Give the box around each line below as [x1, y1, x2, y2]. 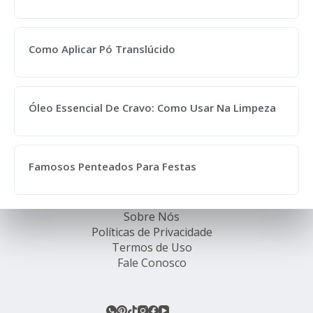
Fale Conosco [117, 255, 187, 270]
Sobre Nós [124, 209, 180, 224]
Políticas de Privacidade [91, 224, 212, 240]
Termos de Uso [111, 240, 192, 255]
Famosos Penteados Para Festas [29, 159, 196, 173]
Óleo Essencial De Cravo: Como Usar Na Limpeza [29, 100, 276, 115]
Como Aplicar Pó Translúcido [29, 41, 175, 56]
